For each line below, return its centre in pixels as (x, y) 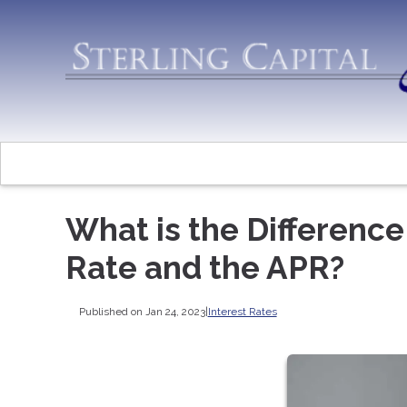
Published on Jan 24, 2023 (142, 311)
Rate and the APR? (205, 268)
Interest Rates (242, 311)
